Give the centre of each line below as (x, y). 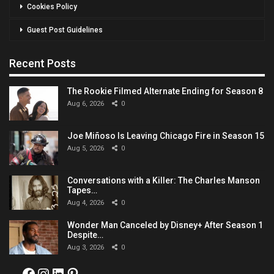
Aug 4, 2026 (86, 203)
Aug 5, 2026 (86, 149)
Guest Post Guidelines (65, 30)
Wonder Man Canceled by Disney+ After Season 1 (165, 225)
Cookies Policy (52, 7)
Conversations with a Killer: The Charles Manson (164, 181)
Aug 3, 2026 (86, 248)
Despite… (85, 235)
